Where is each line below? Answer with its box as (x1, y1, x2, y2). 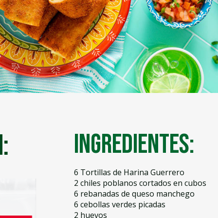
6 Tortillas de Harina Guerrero (73, 167, 184, 178)
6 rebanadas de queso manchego (73, 188, 195, 199)
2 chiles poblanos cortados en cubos (73, 178, 206, 188)
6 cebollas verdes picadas (73, 199, 165, 210)
